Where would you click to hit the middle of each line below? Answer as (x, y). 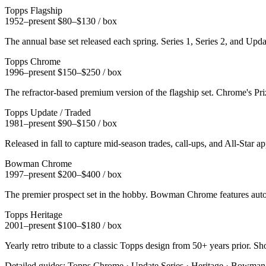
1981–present (30, 123)
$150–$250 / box (90, 72)
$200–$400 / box (90, 174)
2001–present (30, 225)
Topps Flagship (34, 10)
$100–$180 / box (90, 225)
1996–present (30, 72)
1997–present (30, 174)
